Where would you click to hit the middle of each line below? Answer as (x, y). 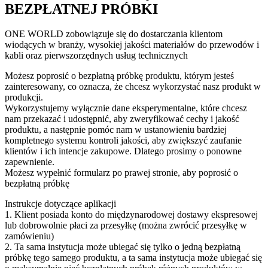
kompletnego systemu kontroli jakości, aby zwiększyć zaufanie (123, 141)
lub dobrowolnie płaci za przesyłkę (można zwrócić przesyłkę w (126, 226)
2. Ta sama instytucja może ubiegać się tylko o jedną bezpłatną (123, 247)
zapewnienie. (30, 162)
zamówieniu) (29, 236)
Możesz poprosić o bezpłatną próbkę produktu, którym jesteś (119, 76)
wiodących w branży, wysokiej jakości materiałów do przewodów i (132, 45)
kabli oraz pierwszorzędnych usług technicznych (96, 56)
